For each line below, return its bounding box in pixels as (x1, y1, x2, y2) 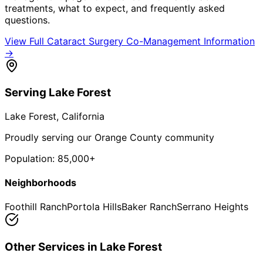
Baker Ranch (122, 201, 177, 213)
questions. (5, 14, 50, 26)
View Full (5, 35, 47, 47)
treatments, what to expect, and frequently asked (5, 2, 225, 14)
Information (201, 35, 255, 47)
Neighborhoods (5, 177, 76, 189)
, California (56, 110, 104, 122)
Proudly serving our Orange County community (5, 131, 214, 143)
